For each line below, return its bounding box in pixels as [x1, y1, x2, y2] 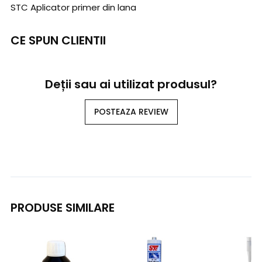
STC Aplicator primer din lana [11, 1, 136, 14]
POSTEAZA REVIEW [94, 106, 168, 118]
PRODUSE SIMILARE [11, 199, 115, 216]
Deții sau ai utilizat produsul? [45, 76, 217, 93]
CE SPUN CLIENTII [11, 32, 106, 49]
